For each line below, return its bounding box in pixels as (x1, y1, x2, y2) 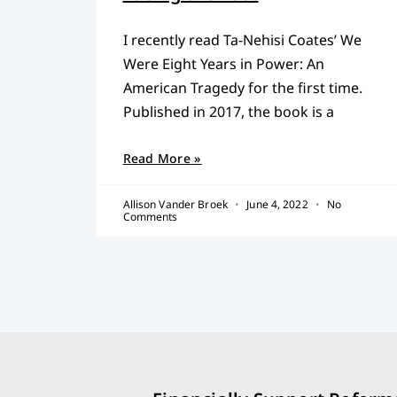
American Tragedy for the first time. (122, 77, 362, 97)
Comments (122, 208, 178, 224)
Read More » (122, 149, 202, 167)
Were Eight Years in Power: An (122, 53, 324, 74)
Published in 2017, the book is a (122, 101, 334, 121)
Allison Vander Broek (122, 196, 231, 212)
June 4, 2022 (244, 196, 311, 212)
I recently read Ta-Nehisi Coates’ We (122, 29, 362, 50)
